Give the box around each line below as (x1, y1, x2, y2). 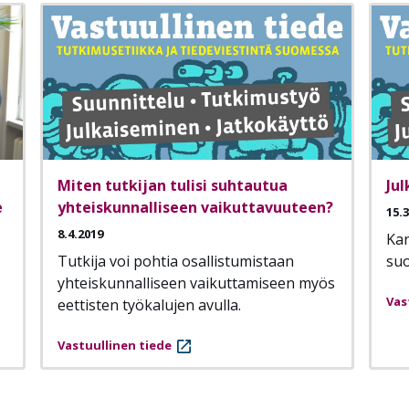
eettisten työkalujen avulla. (58, 295, 241, 316)
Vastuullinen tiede (58, 337, 172, 354)
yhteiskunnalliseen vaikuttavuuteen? (58, 197, 333, 218)
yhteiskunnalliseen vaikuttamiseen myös (58, 273, 335, 294)
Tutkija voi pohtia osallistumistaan (58, 251, 294, 272)
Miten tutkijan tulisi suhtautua (58, 175, 288, 196)
